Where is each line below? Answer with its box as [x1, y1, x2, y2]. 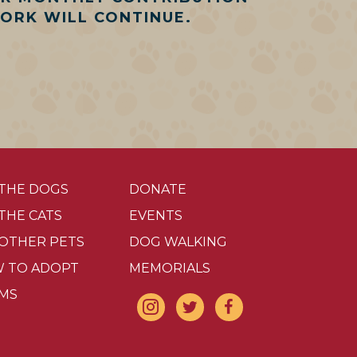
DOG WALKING [128, 233, 227, 249]
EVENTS [128, 207, 182, 223]
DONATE [128, 181, 186, 197]
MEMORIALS [128, 260, 210, 276]
